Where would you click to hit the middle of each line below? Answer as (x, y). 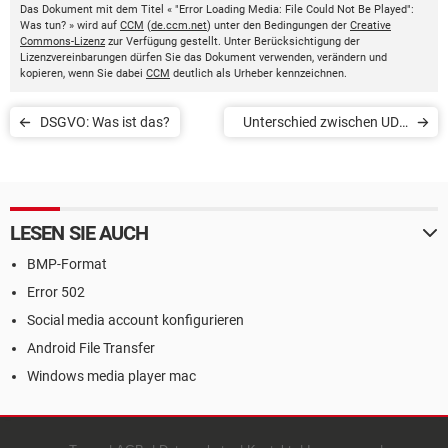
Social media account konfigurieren (135, 320)
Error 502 (56, 292)
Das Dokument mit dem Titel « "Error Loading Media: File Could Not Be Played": (217, 9)
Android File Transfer (91, 348)
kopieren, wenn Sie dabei (83, 73)
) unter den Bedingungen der (278, 25)
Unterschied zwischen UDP (325, 122)
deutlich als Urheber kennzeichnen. (258, 73)
